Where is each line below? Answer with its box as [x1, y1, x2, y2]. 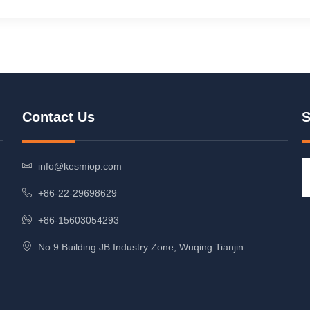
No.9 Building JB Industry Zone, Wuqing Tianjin [37, 241, 244, 253]
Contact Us [22, 109, 95, 125]
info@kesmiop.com [37, 160, 122, 172]
